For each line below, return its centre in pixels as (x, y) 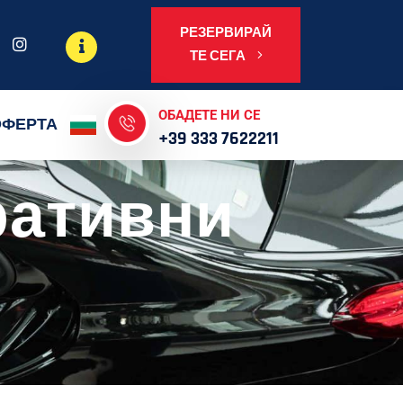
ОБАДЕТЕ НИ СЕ (209, 115)
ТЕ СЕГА (219, 56)
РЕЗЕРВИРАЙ (226, 33)
